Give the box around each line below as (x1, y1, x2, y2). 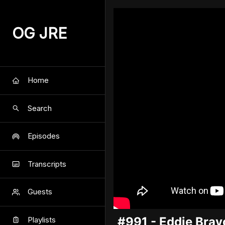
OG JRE (12, 24, 67, 42)
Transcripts (28, 159, 66, 169)
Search (28, 103, 52, 113)
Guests (28, 187, 52, 197)
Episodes (28, 131, 60, 141)
